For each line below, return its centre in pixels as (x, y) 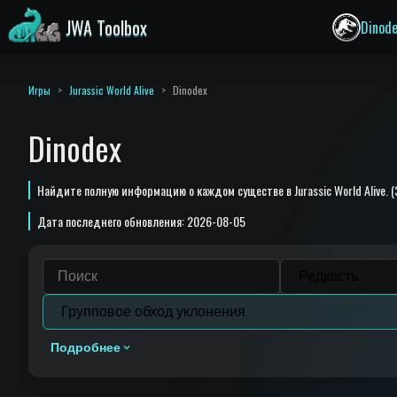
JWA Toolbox (106, 27)
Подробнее (86, 347)
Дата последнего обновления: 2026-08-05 (141, 221)
